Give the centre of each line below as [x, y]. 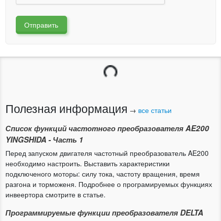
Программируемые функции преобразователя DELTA [104, 212]
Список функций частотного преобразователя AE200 [107, 128]
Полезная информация [66, 108]
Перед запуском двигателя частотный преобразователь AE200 [107, 153]
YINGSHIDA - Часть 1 [44, 139]
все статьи [155, 110]
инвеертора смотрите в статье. [55, 194]
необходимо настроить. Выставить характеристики [87, 163]
